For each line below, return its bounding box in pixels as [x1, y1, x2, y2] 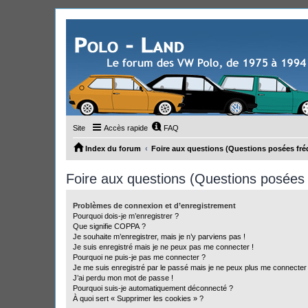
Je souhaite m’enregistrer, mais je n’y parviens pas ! [73, 232, 245, 241]
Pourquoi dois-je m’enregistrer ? [73, 212, 179, 220]
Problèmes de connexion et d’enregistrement [73, 201, 236, 210]
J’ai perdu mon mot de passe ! [73, 274, 173, 282]
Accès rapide [104, 124, 148, 132]
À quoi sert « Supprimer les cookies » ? [73, 294, 203, 302]
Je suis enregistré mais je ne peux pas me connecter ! [73, 243, 254, 251]
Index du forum [85, 144, 141, 153]
